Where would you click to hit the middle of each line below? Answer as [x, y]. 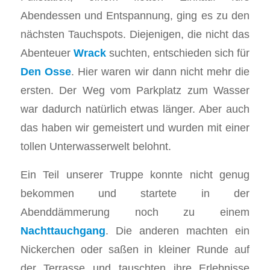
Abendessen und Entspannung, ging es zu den [135, 15]
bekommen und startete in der [135, 193]
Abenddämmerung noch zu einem [135, 212]
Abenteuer [45, 52]
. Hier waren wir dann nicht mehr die [160, 71]
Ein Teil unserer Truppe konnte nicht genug [135, 174]
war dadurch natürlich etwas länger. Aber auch [135, 108]
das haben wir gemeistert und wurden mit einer [135, 127]
